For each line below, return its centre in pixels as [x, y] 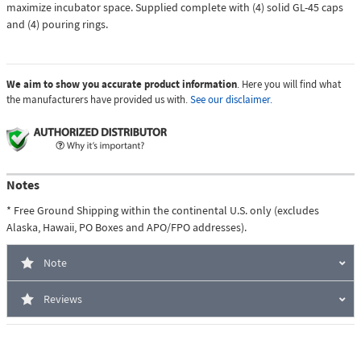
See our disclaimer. [231, 100]
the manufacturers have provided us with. [98, 100]
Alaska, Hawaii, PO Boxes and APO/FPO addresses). [127, 228]
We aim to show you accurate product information [122, 85]
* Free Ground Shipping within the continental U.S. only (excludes [163, 211]
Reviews [63, 299]
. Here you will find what [289, 85]
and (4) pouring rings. [57, 25]
